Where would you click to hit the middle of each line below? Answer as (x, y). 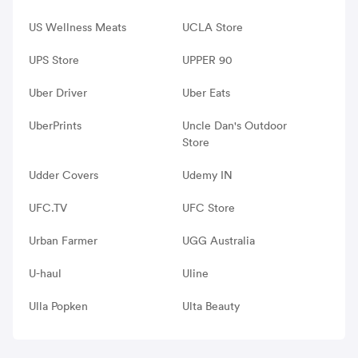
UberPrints (55, 125)
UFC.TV (48, 207)
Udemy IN (207, 175)
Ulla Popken (58, 306)
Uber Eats (206, 92)
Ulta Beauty (211, 306)
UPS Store (54, 60)
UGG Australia (218, 240)
